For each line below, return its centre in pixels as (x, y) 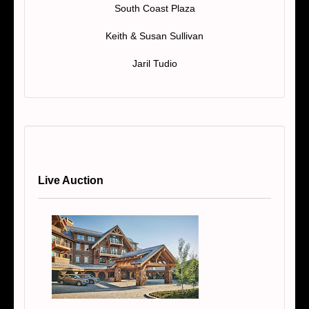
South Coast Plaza (154, 8)
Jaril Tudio (154, 63)
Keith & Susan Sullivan (154, 36)
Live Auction (71, 180)
